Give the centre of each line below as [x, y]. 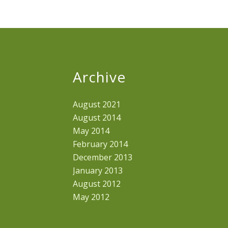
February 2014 [100, 144]
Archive [99, 77]
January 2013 [97, 171]
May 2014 [91, 131]
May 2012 [91, 197]
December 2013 [102, 158]
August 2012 [96, 184]
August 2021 [96, 105]
